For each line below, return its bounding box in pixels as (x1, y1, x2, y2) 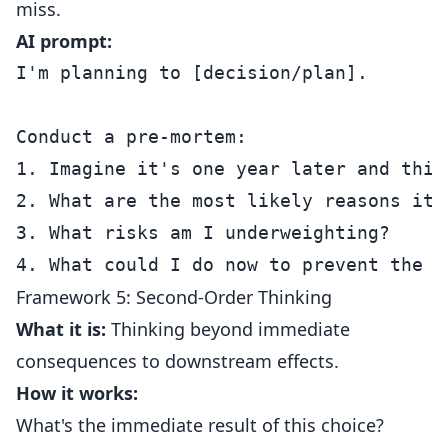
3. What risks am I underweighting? (16, 222, 390, 243)
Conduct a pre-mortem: (16, 126, 247, 147)
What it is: (16, 317, 106, 341)
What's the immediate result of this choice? (16, 413, 384, 437)
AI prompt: (16, 29, 112, 53)
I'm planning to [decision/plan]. (16, 62, 368, 83)
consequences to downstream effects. (16, 349, 339, 373)
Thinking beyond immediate (106, 317, 350, 341)
